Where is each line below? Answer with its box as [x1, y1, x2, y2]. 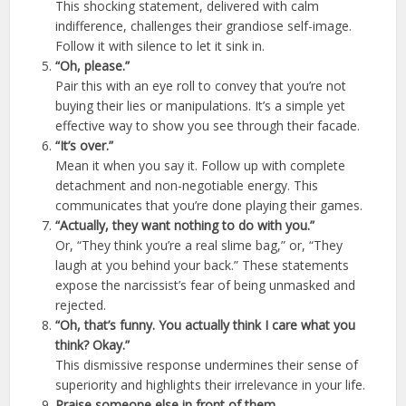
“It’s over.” [55, 136, 114, 154]
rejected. [55, 295, 107, 314]
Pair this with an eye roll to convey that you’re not [55, 76, 347, 94]
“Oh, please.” [55, 56, 130, 74]
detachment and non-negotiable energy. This [55, 176, 319, 194]
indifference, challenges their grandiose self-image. [55, 16, 353, 34]
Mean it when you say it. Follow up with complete [55, 156, 346, 174]
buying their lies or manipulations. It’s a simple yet [55, 96, 346, 114]
